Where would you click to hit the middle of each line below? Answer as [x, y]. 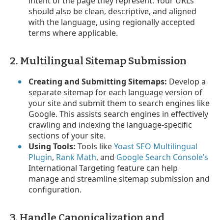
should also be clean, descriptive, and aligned [113, 11]
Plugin [41, 157]
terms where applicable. [73, 33]
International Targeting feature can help [103, 168]
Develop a [187, 81]
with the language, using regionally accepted [112, 22]
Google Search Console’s [163, 157]
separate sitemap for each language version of [116, 92]
